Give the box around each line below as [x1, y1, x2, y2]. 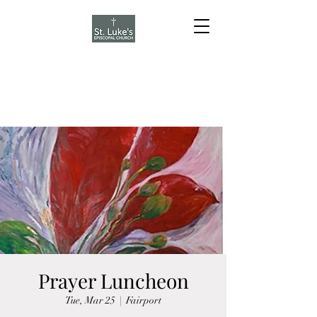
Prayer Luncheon [38, 267, 189, 294]
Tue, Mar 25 [65, 294, 115, 306]
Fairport [126, 294, 161, 306]
